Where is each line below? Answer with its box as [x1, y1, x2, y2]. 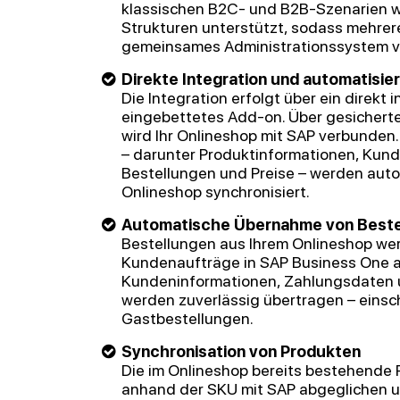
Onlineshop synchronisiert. [121, 182, 310, 201]
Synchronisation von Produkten [121, 342, 361, 361]
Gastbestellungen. [121, 309, 254, 328]
